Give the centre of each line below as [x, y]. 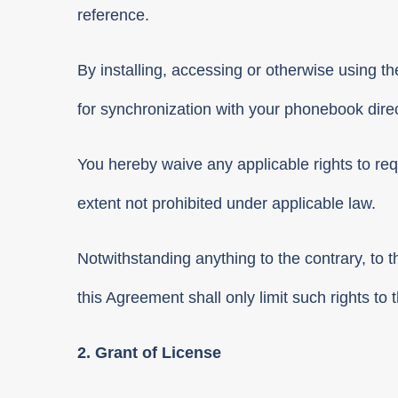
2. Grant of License [149, 353]
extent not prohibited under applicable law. [227, 204]
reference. [113, 16]
